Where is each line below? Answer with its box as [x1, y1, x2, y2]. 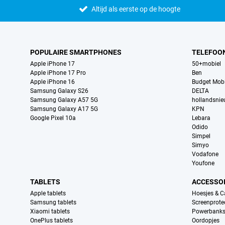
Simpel [192, 133, 211, 140]
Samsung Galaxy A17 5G [30, 105, 98, 113]
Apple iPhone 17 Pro [30, 69, 86, 77]
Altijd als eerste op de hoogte [91, 5, 181, 14]
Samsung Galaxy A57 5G [30, 96, 98, 104]
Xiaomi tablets [30, 208, 70, 215]
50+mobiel [192, 60, 221, 68]
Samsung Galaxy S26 [30, 87, 88, 95]
